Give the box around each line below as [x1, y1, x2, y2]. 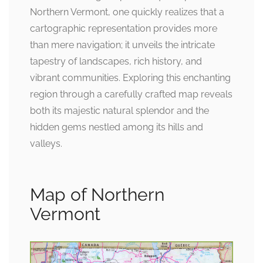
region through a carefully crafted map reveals [30, 89, 232, 100]
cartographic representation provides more [30, 23, 217, 34]
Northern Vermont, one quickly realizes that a [30, 6, 224, 18]
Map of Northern [30, 184, 164, 205]
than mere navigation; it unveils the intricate [30, 39, 215, 50]
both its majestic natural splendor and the [30, 105, 209, 116]
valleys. [30, 138, 62, 149]
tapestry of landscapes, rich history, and [30, 56, 202, 67]
